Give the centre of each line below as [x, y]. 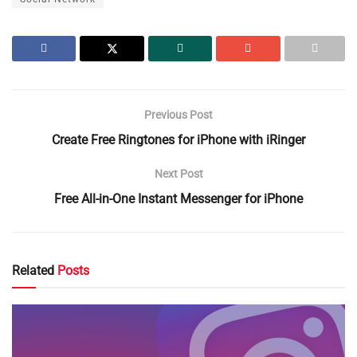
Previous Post [178, 114]
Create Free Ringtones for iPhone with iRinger [178, 139]
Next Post [178, 173]
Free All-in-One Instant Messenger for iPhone [178, 198]
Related [33, 270]
